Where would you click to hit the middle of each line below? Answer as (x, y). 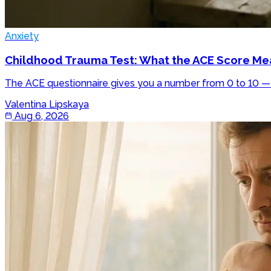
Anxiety (22, 36)
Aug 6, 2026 (42, 116)
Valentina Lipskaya (47, 105)
